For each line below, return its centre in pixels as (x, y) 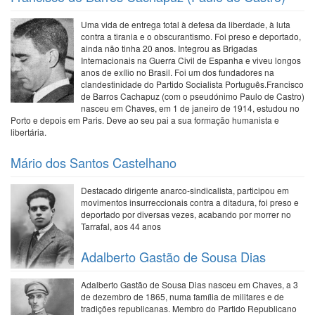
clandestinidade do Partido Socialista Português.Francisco (192, 84)
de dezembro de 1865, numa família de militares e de (182, 296)
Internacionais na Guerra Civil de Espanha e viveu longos (191, 60)
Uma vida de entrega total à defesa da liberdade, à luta (186, 24)
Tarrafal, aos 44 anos (121, 226)
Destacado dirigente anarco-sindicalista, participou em (185, 190)
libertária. (30, 132)
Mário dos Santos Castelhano (94, 162)
